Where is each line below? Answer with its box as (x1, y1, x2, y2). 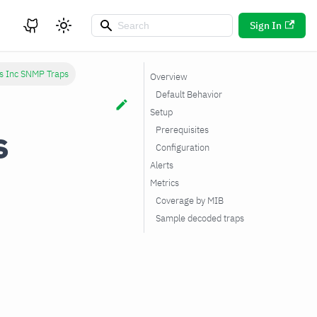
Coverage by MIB (156, 195, 224, 207)
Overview (150, 71, 188, 83)
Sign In (249, 19, 282, 32)
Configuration (156, 142, 209, 154)
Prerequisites (156, 124, 209, 136)
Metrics (150, 177, 179, 189)
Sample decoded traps (156, 212, 244, 224)
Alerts (150, 159, 173, 171)
